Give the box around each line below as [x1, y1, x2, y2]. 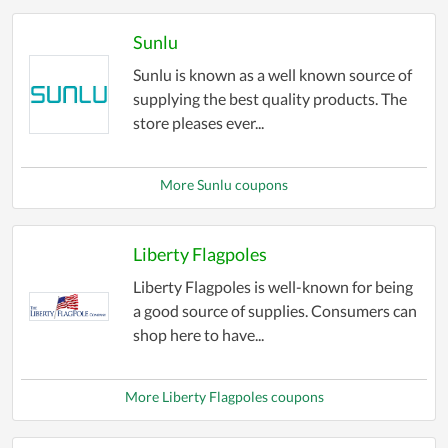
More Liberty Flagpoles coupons [124, 388, 324, 406]
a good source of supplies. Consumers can [132, 301, 417, 321]
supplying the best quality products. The [132, 89, 407, 109]
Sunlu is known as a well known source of [132, 65, 412, 85]
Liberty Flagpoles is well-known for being [132, 277, 413, 297]
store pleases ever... [132, 113, 264, 133]
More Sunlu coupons [160, 176, 288, 194]
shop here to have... [132, 325, 264, 345]
